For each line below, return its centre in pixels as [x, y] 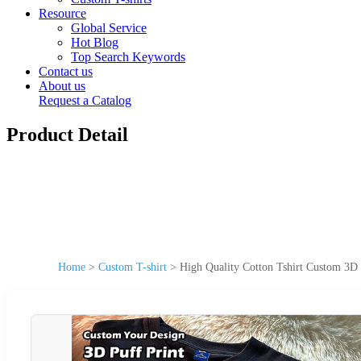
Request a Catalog [85, 100]
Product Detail [67, 134]
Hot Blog [95, 42]
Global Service [109, 28]
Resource [62, 13]
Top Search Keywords [128, 57]
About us [62, 86]
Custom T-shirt [133, 267]
